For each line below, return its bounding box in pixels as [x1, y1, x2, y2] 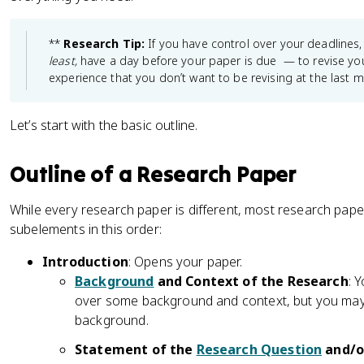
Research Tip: [63, 36, 145, 51]
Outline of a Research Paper [10, 160, 297, 188]
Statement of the [75, 340, 197, 358]
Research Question [196, 340, 323, 358]
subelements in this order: [10, 220, 162, 238]
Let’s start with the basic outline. [10, 116, 198, 134]
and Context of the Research [154, 272, 349, 290]
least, [49, 53, 77, 68]
